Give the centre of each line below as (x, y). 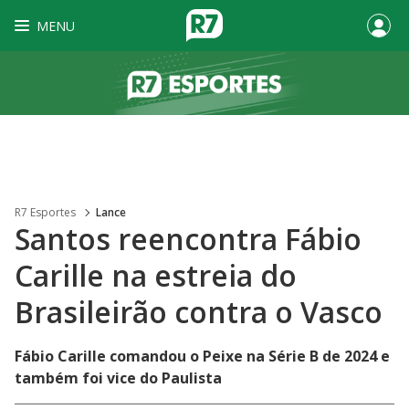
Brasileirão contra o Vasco (199, 312)
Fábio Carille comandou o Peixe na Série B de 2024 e (202, 356)
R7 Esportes (45, 212)
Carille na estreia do (156, 275)
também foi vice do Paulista (118, 378)
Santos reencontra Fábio (188, 239)
